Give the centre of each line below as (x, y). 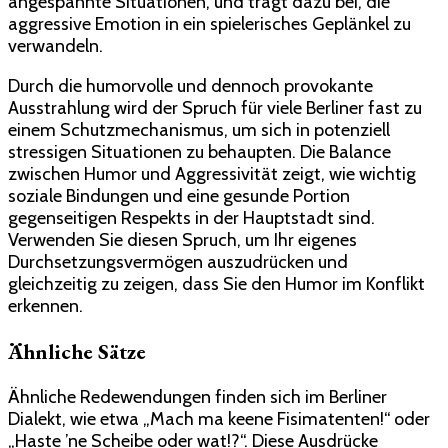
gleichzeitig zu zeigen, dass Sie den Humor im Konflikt (216, 283)
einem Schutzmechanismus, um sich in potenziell (199, 129)
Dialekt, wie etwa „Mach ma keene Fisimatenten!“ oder (219, 418)
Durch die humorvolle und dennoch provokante (190, 85)
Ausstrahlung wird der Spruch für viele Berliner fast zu (215, 107)
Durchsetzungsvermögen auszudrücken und (178, 261)
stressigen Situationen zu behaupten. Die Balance (199, 151)
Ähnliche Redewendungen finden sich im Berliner (197, 396)
